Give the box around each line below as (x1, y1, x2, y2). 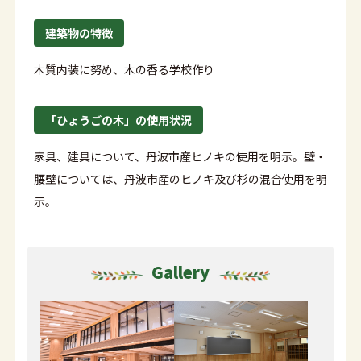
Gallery (151, 260, 210, 284)
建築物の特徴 (44, 25, 113, 42)
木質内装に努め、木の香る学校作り (33, 60, 214, 77)
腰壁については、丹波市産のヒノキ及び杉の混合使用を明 (33, 170, 327, 187)
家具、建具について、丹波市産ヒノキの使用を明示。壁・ (33, 147, 326, 164)
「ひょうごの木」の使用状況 (44, 111, 192, 128)
